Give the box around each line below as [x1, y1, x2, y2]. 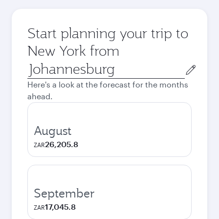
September [34, 185, 95, 201]
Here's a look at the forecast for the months [27, 80, 188, 89]
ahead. [27, 91, 53, 101]
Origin [27, 60, 50, 69]
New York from [27, 42, 119, 60]
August [34, 123, 71, 138]
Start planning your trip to [27, 24, 188, 42]
